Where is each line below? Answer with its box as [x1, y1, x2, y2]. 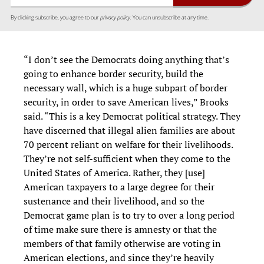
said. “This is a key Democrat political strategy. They [24, 109, 240, 123]
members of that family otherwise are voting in [24, 236, 221, 250]
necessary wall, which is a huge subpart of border [24, 81, 227, 94]
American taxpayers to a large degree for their [24, 180, 214, 193]
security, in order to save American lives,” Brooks [24, 95, 229, 108]
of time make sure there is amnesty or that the [24, 222, 217, 236]
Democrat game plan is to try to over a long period [24, 208, 235, 222]
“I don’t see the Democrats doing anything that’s [24, 52, 229, 66]
